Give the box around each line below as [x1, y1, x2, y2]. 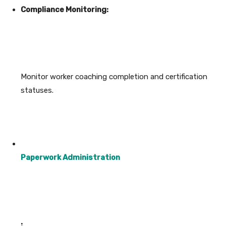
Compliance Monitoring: [21, 5, 108, 15]
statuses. [21, 86, 53, 95]
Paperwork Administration [21, 153, 120, 162]
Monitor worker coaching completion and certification [21, 72, 207, 82]
